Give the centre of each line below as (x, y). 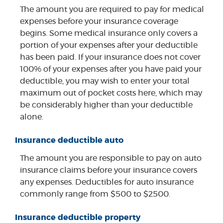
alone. (32, 117)
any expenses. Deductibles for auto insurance (107, 182)
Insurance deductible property (78, 218)
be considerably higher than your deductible (106, 105)
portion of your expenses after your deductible (109, 45)
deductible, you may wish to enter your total (105, 81)
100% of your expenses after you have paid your (111, 69)
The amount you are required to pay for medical (112, 9)
